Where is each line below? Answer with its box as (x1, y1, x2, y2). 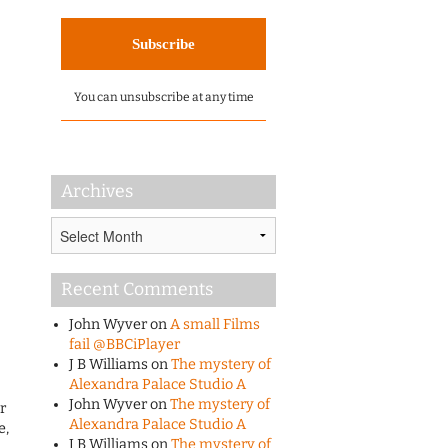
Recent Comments (61, 279, 213, 301)
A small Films (169, 316, 260, 334)
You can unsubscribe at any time (73, 90, 254, 104)
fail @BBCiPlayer (68, 336, 180, 354)
